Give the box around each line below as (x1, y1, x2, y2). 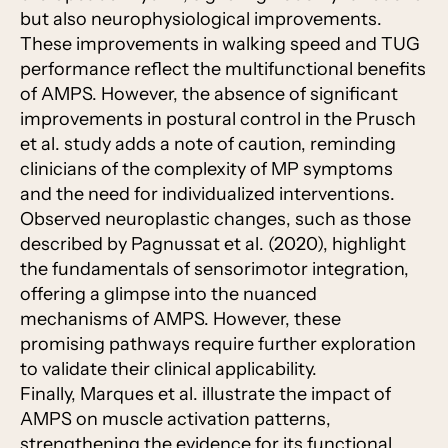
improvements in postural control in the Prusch (20, 108, 416, 131)
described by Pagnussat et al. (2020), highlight (20, 233, 406, 256)
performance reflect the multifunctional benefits (20, 58, 426, 81)
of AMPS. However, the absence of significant (20, 83, 398, 106)
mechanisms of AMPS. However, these (20, 308, 341, 331)
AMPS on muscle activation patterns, (20, 408, 331, 431)
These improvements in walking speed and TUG (20, 33, 420, 56)
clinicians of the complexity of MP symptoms (20, 158, 393, 181)
